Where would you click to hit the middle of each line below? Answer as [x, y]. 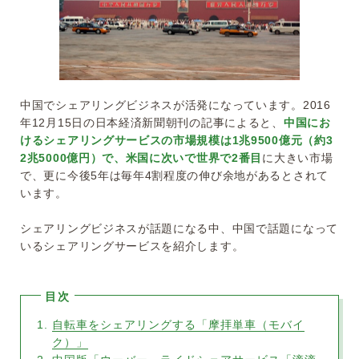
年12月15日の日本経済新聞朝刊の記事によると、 [152, 123]
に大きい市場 [298, 158]
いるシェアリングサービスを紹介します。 [132, 246]
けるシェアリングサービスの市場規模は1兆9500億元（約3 [177, 141]
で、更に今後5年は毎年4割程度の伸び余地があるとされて [174, 176]
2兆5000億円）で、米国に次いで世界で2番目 [141, 158]
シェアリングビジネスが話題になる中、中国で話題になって [179, 229]
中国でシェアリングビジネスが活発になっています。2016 [175, 105]
